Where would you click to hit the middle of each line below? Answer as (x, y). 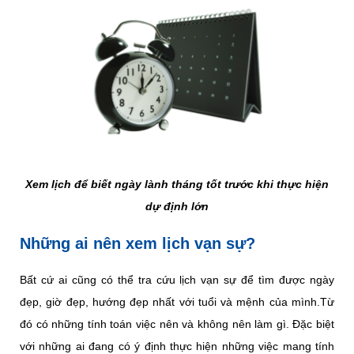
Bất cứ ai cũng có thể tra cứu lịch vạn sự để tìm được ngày (177, 280)
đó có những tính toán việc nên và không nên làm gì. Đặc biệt (177, 324)
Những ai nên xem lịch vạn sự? (137, 244)
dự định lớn (177, 207)
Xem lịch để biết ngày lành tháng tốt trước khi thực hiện (177, 185)
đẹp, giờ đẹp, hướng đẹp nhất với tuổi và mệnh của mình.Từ (177, 302)
